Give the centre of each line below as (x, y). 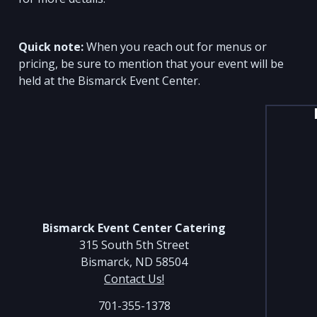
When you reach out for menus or (175, 46)
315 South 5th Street (134, 244)
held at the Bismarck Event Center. (110, 80)
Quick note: (51, 46)
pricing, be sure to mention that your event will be (151, 63)
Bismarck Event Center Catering (134, 227)
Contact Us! (134, 278)
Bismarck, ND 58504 (134, 261)
